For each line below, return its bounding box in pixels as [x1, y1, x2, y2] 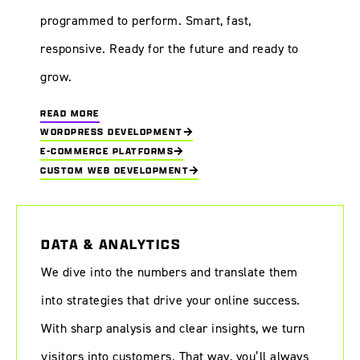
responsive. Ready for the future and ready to [40, 40, 299, 58]
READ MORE [40, 106, 100, 119]
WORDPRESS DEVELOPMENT [40, 125, 183, 137]
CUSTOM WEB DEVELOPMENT [40, 163, 189, 176]
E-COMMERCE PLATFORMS [40, 144, 174, 157]
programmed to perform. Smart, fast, [40, 12, 252, 30]
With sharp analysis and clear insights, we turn [41, 319, 305, 337]
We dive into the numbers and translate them [41, 263, 298, 280]
